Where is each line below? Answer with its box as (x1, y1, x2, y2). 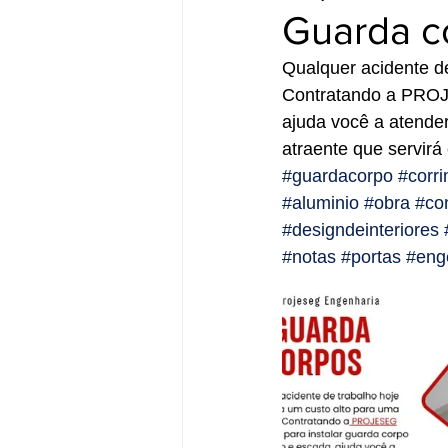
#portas (341, 247, 401, 267)
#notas (282, 247, 336, 267)
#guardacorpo (282, 166, 393, 186)
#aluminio (282, 193, 359, 213)
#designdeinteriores (282, 220, 439, 240)
